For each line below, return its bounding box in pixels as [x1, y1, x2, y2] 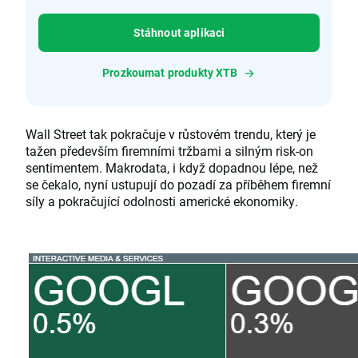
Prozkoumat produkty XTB [102, 65, 238, 81]
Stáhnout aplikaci [133, 25, 225, 41]
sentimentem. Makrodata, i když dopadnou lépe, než [26, 159, 318, 177]
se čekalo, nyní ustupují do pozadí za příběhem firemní [26, 176, 331, 193]
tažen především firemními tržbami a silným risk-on [26, 142, 313, 160]
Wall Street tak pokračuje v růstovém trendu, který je [26, 125, 316, 143]
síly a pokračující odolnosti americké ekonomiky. [26, 193, 298, 210]
